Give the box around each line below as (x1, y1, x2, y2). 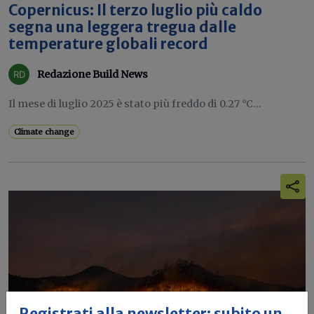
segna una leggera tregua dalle (8, 18, 236, 36)
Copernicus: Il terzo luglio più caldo (8, 1, 262, 20)
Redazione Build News (37, 67, 148, 81)
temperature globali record (8, 35, 208, 53)
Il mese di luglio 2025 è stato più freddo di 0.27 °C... (8, 97, 261, 110)
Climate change (14, 127, 75, 137)
